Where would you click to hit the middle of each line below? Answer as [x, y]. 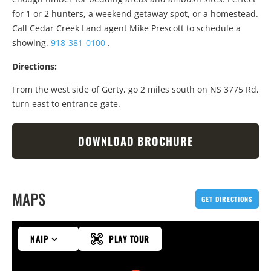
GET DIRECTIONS [227, 199]
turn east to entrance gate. [66, 104]
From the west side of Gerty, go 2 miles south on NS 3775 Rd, [135, 90]
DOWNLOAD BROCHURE [135, 141]
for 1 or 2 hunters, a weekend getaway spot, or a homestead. [135, 14]
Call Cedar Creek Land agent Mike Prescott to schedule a [126, 28]
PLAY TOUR [129, 239]
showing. [31, 43]
